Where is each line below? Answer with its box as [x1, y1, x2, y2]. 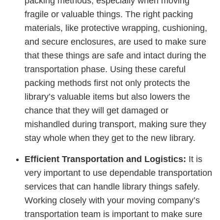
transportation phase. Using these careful [25, 64, 186, 74]
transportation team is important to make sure [25, 209, 202, 219]
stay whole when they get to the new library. [25, 133, 195, 143]
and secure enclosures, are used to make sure [25, 36, 206, 47]
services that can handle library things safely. [25, 181, 200, 192]
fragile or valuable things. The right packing [25, 9, 193, 19]
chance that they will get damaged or [25, 105, 168, 115]
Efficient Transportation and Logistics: [25, 154, 189, 164]
